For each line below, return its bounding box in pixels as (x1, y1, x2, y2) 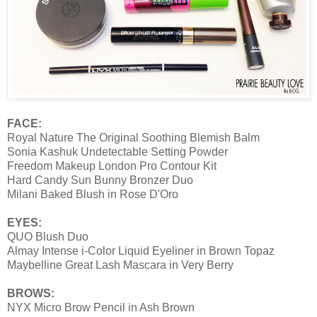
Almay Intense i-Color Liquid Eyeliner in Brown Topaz (7, 244, 275, 257)
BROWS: (7, 287, 54, 299)
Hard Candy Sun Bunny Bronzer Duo (7, 173, 193, 186)
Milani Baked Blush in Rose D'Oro (7, 188, 178, 200)
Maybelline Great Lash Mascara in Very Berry (7, 258, 234, 271)
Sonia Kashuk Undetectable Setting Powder (7, 145, 228, 158)
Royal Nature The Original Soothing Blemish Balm (7, 131, 260, 144)
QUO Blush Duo (7, 230, 88, 243)
